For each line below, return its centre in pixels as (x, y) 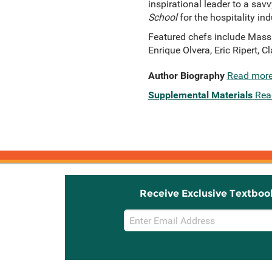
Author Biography (186, 76)
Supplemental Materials (200, 95)
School (162, 17)
